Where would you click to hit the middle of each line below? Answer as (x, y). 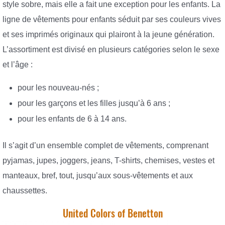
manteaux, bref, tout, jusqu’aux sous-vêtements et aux (98, 176)
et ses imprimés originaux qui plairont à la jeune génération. (108, 34)
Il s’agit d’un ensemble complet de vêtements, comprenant (105, 146)
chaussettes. (25, 191)
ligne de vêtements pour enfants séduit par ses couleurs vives (112, 19)
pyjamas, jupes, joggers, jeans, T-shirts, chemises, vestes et (108, 161)
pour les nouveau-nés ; (58, 88)
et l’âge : (18, 64)
